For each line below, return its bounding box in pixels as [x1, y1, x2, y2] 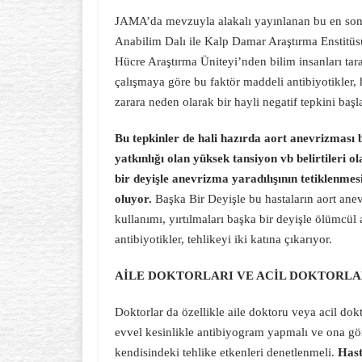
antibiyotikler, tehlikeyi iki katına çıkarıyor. [115, 233, 332, 246]
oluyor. [115, 192, 152, 205]
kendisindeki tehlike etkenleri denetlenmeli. [115, 346, 338, 359]
